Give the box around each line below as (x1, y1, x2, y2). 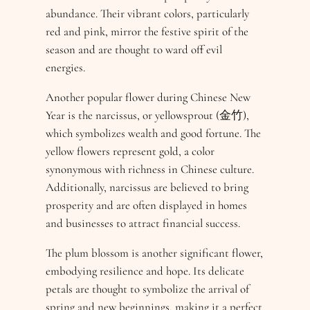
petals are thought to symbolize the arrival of (46, 281, 250, 296)
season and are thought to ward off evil (46, 42, 223, 57)
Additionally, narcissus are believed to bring (46, 179, 249, 194)
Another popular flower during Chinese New (46, 89, 251, 104)
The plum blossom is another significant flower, (46, 245, 264, 260)
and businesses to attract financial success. (46, 215, 241, 230)
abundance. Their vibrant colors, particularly (46, 6, 250, 21)
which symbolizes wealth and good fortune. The (46, 125, 262, 140)
